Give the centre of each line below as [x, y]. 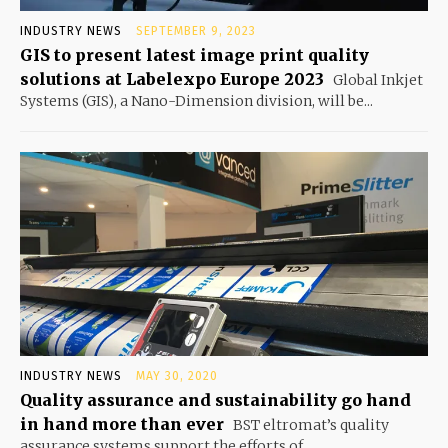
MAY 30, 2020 [177, 376]
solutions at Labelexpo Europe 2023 [172, 79]
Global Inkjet [376, 80]
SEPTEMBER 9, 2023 [196, 31]
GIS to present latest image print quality [194, 55]
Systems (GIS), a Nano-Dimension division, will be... [196, 101]
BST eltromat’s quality [309, 425]
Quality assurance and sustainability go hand [215, 400]
